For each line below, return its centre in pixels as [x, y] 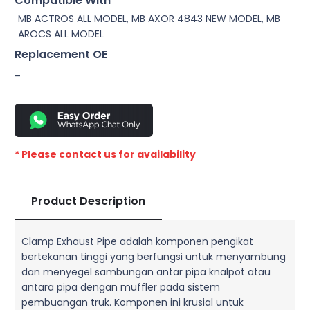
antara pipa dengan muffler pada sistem [121, 287]
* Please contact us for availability [105, 154]
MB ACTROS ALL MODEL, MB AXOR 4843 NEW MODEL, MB [149, 19]
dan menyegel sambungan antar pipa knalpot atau [146, 272]
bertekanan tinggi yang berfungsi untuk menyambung [154, 256]
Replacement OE [61, 55]
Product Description [88, 201]
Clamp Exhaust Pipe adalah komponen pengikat [137, 241]
